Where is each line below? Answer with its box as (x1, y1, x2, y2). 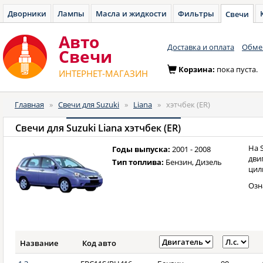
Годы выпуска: (112, 144, 170, 154)
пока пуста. (217, 63, 258, 75)
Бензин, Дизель (163, 157, 222, 167)
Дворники (8, 8, 46, 19)
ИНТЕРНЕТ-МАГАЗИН (59, 68, 148, 79)
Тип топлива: (112, 157, 164, 167)
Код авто (82, 238, 116, 248)
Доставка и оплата (167, 42, 234, 52)
